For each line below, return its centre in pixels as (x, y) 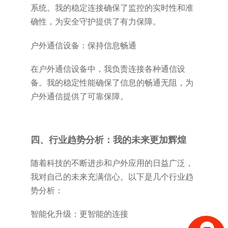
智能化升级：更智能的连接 (79, 214)
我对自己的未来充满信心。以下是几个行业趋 (112, 177)
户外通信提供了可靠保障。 (79, 97)
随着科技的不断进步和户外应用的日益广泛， (112, 163)
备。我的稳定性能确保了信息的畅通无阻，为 (112, 83)
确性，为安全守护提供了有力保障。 (95, 21)
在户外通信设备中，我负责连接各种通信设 (108, 69)
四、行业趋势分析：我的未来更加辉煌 (108, 140)
